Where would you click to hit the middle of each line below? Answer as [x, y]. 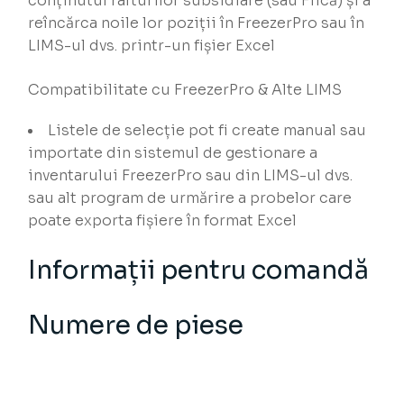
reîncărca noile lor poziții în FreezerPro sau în [197, 23]
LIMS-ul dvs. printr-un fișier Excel [152, 46]
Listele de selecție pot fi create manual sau [207, 131]
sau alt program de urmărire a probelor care [190, 198]
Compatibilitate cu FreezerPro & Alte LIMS [185, 90]
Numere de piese [136, 326]
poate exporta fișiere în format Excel [163, 221]
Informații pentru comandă [199, 271]
